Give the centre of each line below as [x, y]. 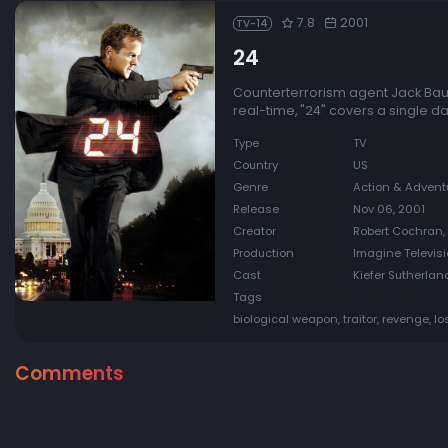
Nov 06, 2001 [388, 209]
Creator [254, 231]
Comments [69, 373]
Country [255, 165]
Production [263, 253]
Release [255, 209]
